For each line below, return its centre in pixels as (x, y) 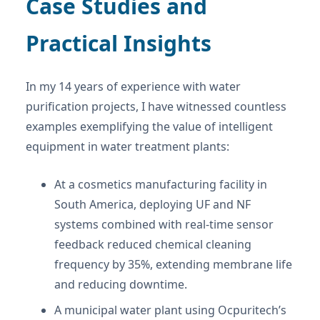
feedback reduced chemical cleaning (153, 245)
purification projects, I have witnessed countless (156, 107)
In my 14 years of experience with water (133, 87)
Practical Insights (119, 44)
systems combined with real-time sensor (164, 225)
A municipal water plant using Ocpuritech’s (170, 310)
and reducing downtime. (121, 285)
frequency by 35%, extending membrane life (173, 265)
